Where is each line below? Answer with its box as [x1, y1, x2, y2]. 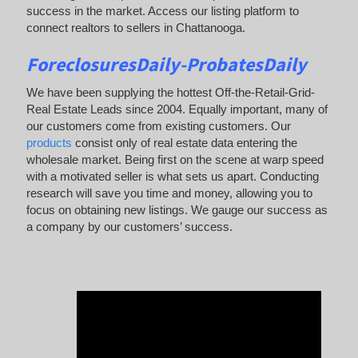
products [26, 135, 72, 149]
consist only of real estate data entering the [71, 135, 297, 149]
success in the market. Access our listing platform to [26, 4, 299, 18]
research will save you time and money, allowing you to [26, 185, 312, 200]
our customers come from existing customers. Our [26, 118, 291, 133]
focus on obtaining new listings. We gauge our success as [26, 202, 328, 217]
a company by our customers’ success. [26, 219, 233, 233]
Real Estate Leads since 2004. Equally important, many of [26, 101, 328, 116]
